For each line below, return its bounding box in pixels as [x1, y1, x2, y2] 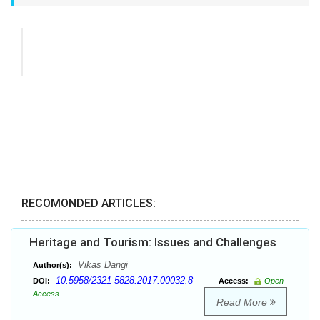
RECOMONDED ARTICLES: [21, 196, 156, 211]
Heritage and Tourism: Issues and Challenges [29, 235, 276, 250]
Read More [216, 296, 270, 309]
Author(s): [33, 261, 72, 270]
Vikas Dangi [75, 259, 128, 271]
